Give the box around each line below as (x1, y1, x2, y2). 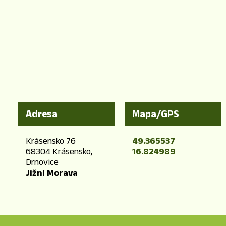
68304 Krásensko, (26, 146, 92, 156)
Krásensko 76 (26, 135, 76, 146)
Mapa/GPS (132, 107, 180, 119)
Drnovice (26, 156, 59, 167)
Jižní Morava (26, 167, 78, 178)
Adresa (26, 107, 58, 119)
